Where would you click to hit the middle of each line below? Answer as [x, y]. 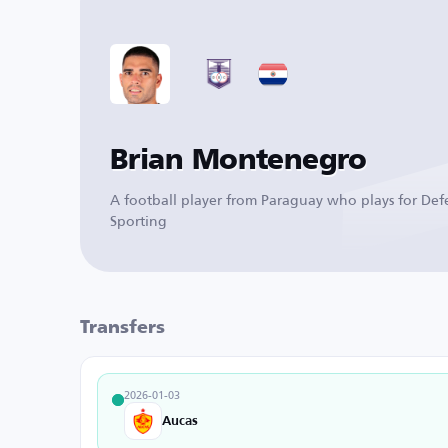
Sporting [138, 220]
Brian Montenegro [238, 160]
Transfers [122, 328]
